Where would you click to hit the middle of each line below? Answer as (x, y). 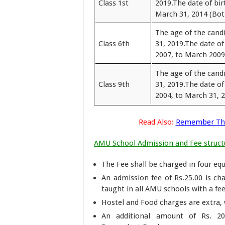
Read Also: (156, 122)
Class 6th (114, 43)
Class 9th (114, 84)
